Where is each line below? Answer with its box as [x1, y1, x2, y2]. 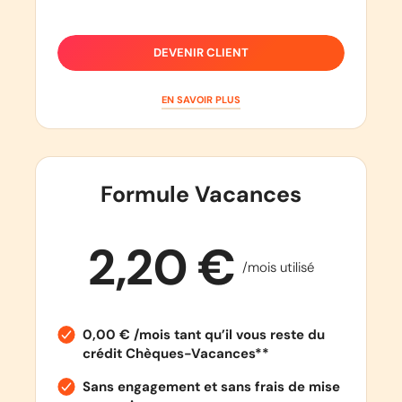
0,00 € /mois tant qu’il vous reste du [82, 325, 325, 344]
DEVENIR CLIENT [153, 45, 249, 61]
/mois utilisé [241, 258, 314, 276]
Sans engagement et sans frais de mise [82, 377, 340, 396]
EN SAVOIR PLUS [162, 92, 240, 106]
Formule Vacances [100, 179, 301, 209]
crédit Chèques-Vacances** [82, 344, 269, 363]
